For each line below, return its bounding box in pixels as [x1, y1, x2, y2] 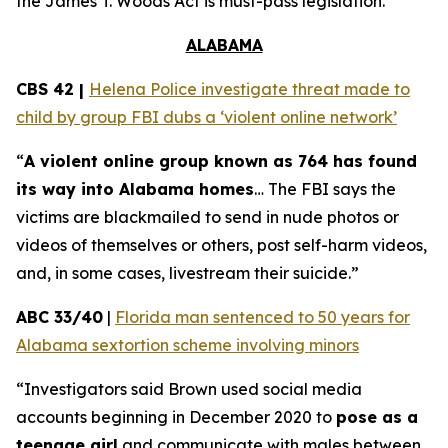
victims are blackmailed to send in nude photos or [16, 207, 399, 227]
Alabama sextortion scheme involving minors [16, 335, 359, 355]
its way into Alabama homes [16, 179, 254, 199]
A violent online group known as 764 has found [24, 151, 417, 171]
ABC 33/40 [16, 307, 103, 327]
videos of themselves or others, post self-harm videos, [16, 235, 427, 255]
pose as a [336, 407, 418, 427]
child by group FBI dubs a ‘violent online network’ [16, 107, 397, 127]
